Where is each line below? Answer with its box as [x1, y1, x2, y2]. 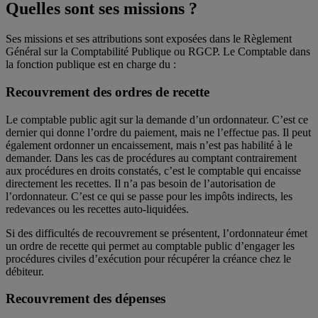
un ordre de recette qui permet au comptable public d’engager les [6, 239, 295, 252]
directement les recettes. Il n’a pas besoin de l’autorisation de [6, 177, 275, 190]
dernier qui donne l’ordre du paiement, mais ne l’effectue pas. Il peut [6, 126, 311, 138]
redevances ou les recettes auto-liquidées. [6, 202, 189, 215]
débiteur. [6, 265, 53, 278]
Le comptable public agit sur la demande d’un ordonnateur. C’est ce [6, 113, 308, 126]
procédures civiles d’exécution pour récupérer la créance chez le [6, 252, 291, 265]
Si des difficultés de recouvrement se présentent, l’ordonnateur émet [6, 226, 307, 239]
